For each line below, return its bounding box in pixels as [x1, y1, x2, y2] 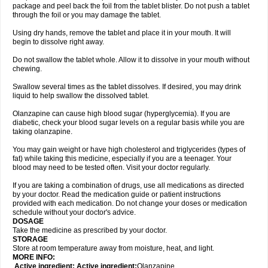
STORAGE [13, 235, 48, 243]
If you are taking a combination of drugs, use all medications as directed [13, 181, 244, 190]
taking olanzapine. [13, 127, 72, 136]
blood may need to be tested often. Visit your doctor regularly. [13, 163, 210, 172]
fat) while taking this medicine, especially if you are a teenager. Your [13, 154, 232, 163]
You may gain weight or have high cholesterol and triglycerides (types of [13, 145, 245, 154]
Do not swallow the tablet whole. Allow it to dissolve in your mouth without [13, 56, 249, 64]
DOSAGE [13, 217, 44, 226]
